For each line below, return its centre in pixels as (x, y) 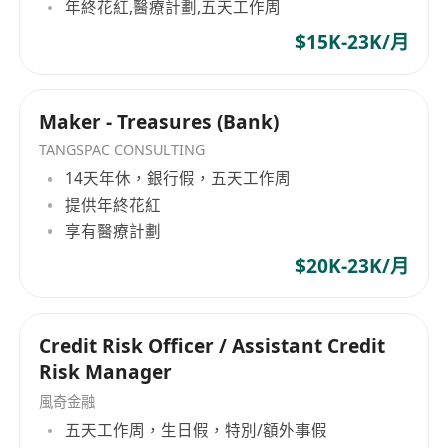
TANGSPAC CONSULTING (122, 149)
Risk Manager (106, 371)
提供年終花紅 (113, 204)
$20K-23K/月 (351, 266)
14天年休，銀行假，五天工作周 (178, 178)
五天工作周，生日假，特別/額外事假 (196, 430)
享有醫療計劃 (113, 231)
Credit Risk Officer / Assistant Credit (212, 345)
